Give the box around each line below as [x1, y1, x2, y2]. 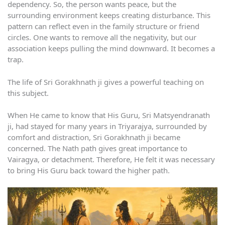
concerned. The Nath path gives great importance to [8, 143, 187, 154]
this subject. [8, 87, 49, 98]
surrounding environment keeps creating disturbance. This [8, 10, 210, 21]
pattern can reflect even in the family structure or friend [8, 21, 199, 32]
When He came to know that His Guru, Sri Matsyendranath [8, 110, 210, 121]
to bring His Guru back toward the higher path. [8, 165, 170, 176]
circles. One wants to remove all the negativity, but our [8, 32, 196, 43]
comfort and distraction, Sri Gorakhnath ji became [8, 132, 180, 143]
